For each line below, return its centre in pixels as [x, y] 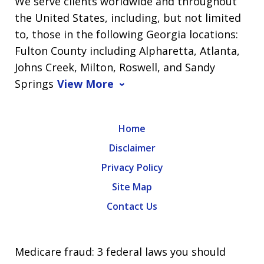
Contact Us [132, 206]
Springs [34, 83]
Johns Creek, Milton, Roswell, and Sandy [115, 67]
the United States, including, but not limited [128, 17]
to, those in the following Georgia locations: [126, 34]
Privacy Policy [132, 167]
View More [85, 83]
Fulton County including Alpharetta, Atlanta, [127, 50]
